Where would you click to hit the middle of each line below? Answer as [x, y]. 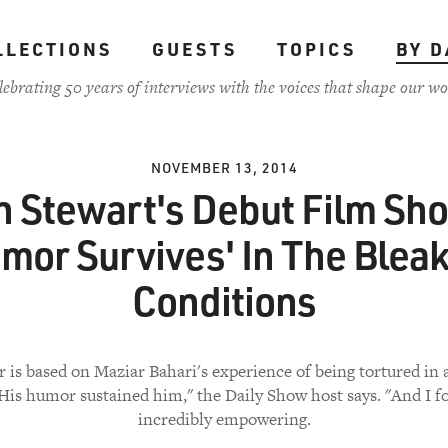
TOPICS [316, 49]
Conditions [224, 300]
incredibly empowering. [224, 419]
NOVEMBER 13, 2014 [224, 167]
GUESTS [194, 49]
